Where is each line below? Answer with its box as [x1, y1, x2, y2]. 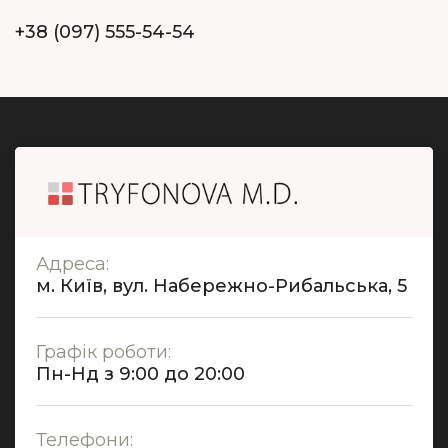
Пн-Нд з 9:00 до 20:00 [36, 362, 245, 385]
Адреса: [36, 252, 109, 275]
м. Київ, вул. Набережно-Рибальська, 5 [36, 274, 407, 297]
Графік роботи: [36, 340, 171, 363]
